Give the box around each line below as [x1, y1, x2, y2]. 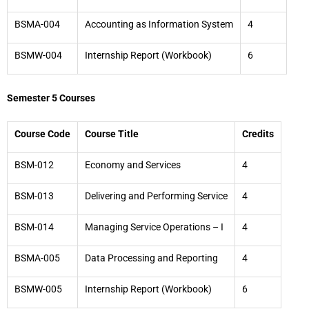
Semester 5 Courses [7, 92, 95, 103]
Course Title [85, 128, 139, 139]
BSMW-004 [14, 50, 62, 61]
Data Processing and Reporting [85, 252, 218, 263]
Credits [242, 128, 274, 139]
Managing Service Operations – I [85, 221, 223, 232]
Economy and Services [85, 159, 181, 170]
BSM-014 [14, 221, 54, 232]
